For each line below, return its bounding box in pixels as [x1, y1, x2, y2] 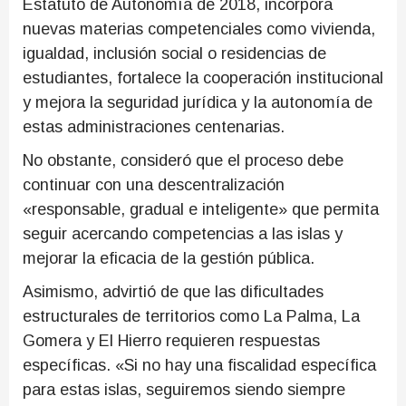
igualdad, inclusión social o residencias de [23, 43, 326, 63]
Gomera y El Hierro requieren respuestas [23, 331, 320, 350]
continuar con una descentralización [23, 175, 285, 194]
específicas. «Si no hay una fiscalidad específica [23, 355, 376, 374]
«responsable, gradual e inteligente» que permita [23, 199, 379, 218]
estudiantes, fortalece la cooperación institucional [23, 68, 383, 87]
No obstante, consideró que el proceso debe [23, 150, 343, 169]
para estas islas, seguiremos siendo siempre [23, 380, 345, 399]
